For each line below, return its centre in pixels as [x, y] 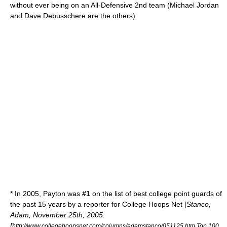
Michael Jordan [194, 5]
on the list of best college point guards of [156, 194]
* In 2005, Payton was [46, 194]
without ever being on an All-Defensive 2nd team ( [90, 5]
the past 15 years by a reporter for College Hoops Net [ [98, 204]
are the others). [111, 16]
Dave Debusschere [55, 16]
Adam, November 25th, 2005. [58, 215]
